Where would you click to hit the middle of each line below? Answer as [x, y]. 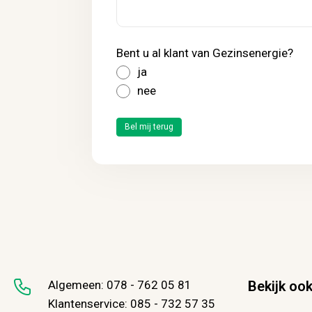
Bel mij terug [149, 127]
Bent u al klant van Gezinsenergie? [205, 53]
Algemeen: [77, 285]
